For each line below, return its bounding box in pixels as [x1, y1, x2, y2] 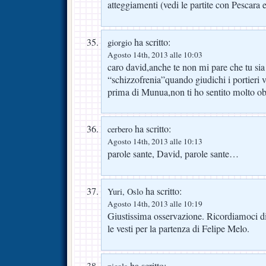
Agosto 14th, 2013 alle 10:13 [107, 136, 202, 147]
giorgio [107, 36, 132, 48]
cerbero [107, 123, 132, 135]
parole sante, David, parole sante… [107, 147, 239, 161]
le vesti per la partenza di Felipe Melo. [107, 222, 249, 236]
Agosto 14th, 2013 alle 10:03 [107, 49, 202, 60]
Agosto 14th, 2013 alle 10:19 [107, 198, 202, 210]
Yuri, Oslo [107, 186, 143, 198]
